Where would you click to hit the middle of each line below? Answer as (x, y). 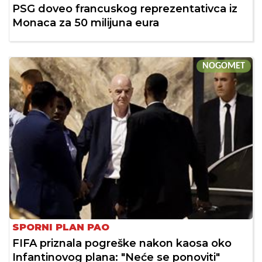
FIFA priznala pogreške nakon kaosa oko (122, 244)
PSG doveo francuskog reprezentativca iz (125, 9)
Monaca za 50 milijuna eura (86, 23)
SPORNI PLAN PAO (61, 227)
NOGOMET (224, 66)
